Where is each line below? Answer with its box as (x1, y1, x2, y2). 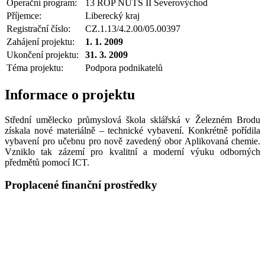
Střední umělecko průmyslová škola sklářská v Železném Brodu (5, 114, 260, 125)
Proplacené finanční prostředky (5, 179, 157, 192)
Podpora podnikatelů (85, 62, 163, 73)
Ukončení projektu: (7, 49, 79, 60)
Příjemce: (7, 10, 41, 21)
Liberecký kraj (85, 10, 140, 21)
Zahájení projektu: (7, 36, 75, 47)
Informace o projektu (5, 86, 135, 102)
